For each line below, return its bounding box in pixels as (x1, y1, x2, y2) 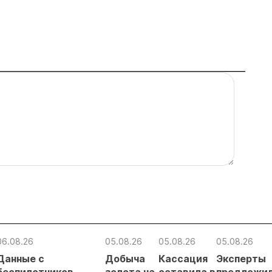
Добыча (105, 253, 145, 265)
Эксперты (216, 253, 266, 265)
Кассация (158, 253, 208, 265)
